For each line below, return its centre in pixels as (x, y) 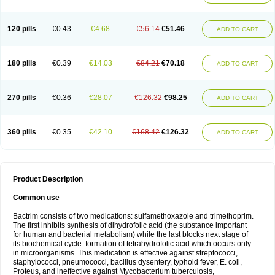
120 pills (22, 29)
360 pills (22, 132)
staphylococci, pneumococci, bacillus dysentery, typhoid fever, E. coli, (127, 262)
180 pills (22, 63)
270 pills (22, 98)
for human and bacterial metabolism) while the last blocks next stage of (130, 234)
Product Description (48, 179)
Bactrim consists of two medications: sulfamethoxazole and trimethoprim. (133, 216)
